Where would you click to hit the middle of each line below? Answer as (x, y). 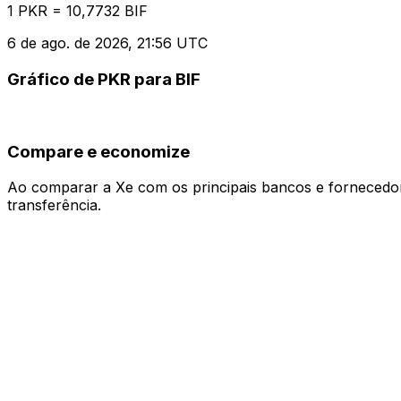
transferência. (54, 205)
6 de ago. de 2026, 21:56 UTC (107, 43)
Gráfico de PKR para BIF (104, 80)
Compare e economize (98, 151)
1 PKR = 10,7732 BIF (77, 11)
